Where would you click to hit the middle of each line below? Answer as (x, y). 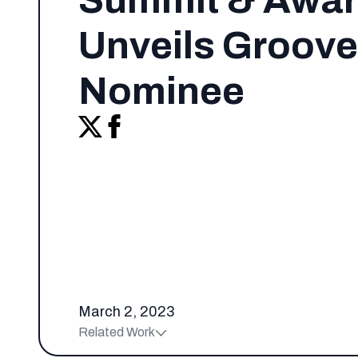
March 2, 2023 (126, 312)
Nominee (165, 91)
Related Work (117, 332)
